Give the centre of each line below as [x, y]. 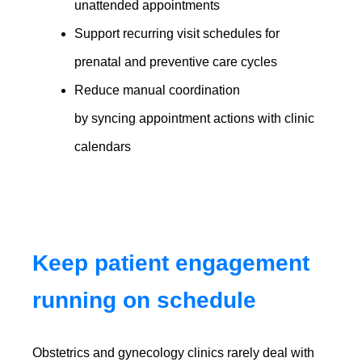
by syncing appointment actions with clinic [195, 118]
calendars [103, 146]
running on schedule [145, 300]
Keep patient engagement [171, 263]
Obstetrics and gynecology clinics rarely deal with [174, 352]
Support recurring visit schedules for [177, 33]
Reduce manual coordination [158, 90]
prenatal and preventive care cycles [176, 61]
